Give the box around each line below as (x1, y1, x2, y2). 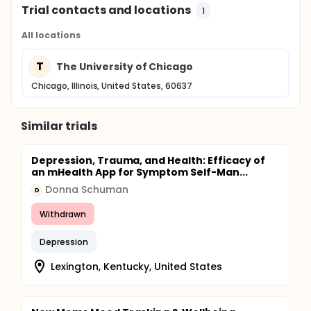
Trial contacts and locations (22, 2, 192, 18)
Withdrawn (40, 208, 86, 220)
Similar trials (21, 118, 97, 134)
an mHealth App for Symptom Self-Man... (31, 165, 248, 179)
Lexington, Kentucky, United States (51, 259, 222, 274)
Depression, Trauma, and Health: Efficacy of (31, 153, 265, 167)
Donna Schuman (45, 183, 128, 196)
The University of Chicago (56, 59, 194, 74)
